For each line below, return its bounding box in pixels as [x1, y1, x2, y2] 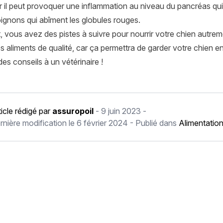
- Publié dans [128, 118, 179, 128]
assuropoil [52, 106, 94, 116]
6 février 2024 [77, 118, 128, 128]
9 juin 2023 [101, 106, 141, 116]
